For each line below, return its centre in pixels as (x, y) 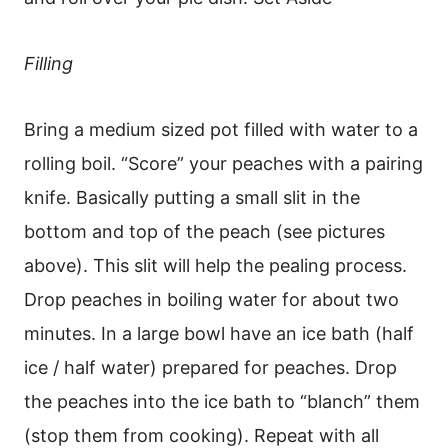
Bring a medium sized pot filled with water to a (221, 129)
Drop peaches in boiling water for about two (211, 299)
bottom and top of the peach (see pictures (204, 231)
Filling (48, 63)
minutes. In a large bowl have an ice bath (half (219, 333)
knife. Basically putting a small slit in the (192, 197)
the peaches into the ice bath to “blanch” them (222, 401)
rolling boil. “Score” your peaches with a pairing (223, 163)
